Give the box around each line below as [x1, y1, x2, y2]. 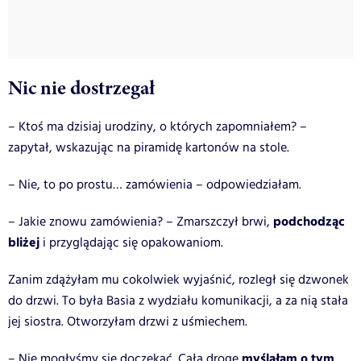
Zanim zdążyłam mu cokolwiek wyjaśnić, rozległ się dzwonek [8, 270, 349, 289]
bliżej [8, 232, 39, 253]
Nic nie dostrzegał [8, 73, 155, 102]
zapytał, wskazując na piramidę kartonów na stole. [8, 138, 289, 157]
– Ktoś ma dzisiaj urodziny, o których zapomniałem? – [8, 117, 307, 136]
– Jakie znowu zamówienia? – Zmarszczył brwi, [8, 212, 273, 231]
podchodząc [273, 211, 345, 232]
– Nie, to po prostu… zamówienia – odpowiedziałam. [8, 175, 301, 194]
